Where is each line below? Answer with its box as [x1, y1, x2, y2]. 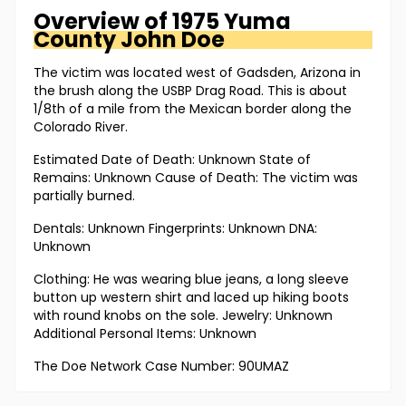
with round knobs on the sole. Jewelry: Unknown [34, 306, 333, 325]
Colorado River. [34, 118, 128, 137]
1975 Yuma [172, 6, 291, 37]
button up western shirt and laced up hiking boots [34, 288, 349, 307]
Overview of [34, 6, 172, 37]
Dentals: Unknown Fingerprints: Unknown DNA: [34, 219, 317, 238]
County [34, 24, 116, 55]
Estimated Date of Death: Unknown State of [34, 150, 311, 169]
